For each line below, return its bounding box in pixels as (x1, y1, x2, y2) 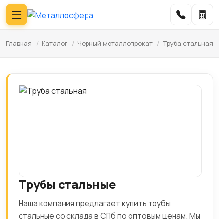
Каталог (42, 39, 67, 48)
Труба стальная (162, 39, 213, 48)
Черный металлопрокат (77, 39, 153, 48)
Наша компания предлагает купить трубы (19, 198, 171, 209)
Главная (6, 39, 32, 48)
